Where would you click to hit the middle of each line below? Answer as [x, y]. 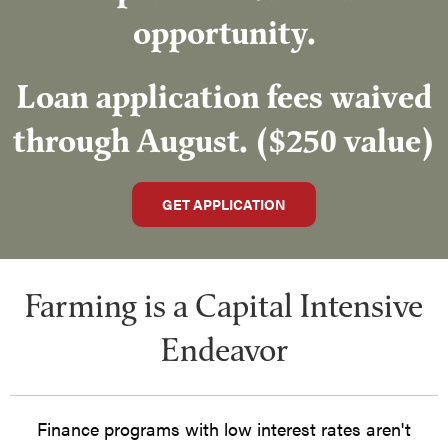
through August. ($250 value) [224, 140]
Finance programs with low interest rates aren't [224, 428]
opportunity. [224, 32]
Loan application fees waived [224, 96]
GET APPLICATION [224, 204]
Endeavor [224, 348]
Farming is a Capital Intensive [224, 304]
